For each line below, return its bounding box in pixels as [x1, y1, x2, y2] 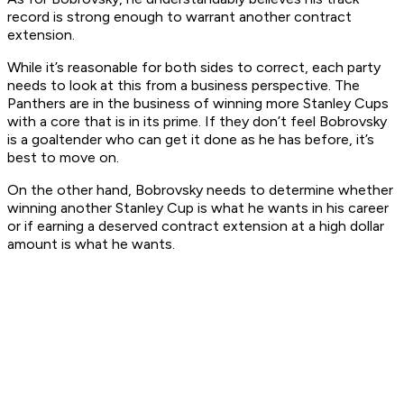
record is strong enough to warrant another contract [7, 8, 352, 26]
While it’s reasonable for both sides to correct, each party [7, 59, 381, 77]
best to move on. [7, 149, 123, 167]
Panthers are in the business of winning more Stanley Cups [7, 95, 389, 113]
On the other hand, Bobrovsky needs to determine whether [7, 181, 393, 199]
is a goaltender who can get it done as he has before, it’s [7, 131, 374, 149]
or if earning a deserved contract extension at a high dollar [7, 217, 384, 235]
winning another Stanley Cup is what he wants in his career [7, 199, 389, 217]
